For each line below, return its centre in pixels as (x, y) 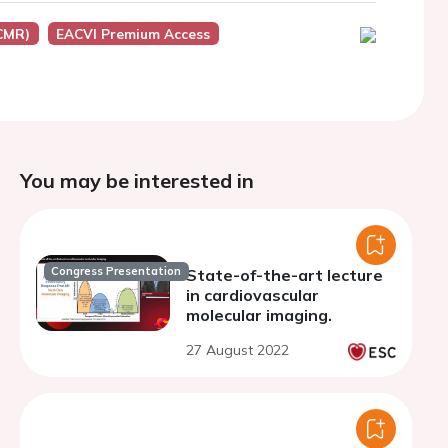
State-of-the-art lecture (284, 275)
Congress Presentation (116, 271)
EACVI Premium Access (133, 33)
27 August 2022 (237, 350)
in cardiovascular (252, 295)
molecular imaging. (259, 315)
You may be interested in (137, 180)
